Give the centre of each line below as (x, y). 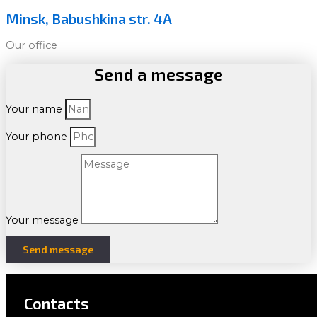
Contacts (57, 303)
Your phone (38, 137)
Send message (58, 249)
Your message (44, 220)
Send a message (158, 74)
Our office (31, 45)
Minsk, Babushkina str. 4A (89, 19)
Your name (35, 109)
